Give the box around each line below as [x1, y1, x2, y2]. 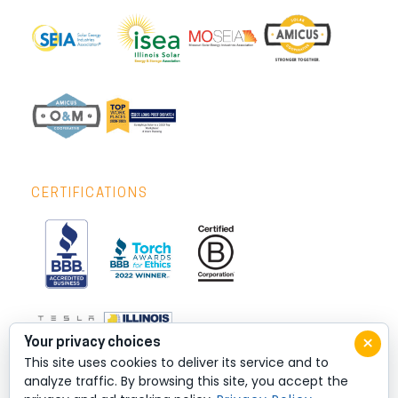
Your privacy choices [24, 336, 161, 350]
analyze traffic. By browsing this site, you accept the [24, 372, 348, 390]
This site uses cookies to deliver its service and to [24, 354, 329, 371]
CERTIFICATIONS [31, 187, 148, 201]
